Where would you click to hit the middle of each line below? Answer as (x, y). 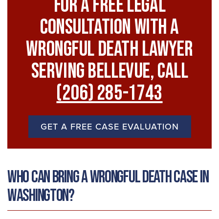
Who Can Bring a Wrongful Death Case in (108, 177)
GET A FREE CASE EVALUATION (109, 126)
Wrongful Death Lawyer (109, 49)
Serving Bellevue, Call (109, 71)
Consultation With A (109, 27)
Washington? (41, 196)
